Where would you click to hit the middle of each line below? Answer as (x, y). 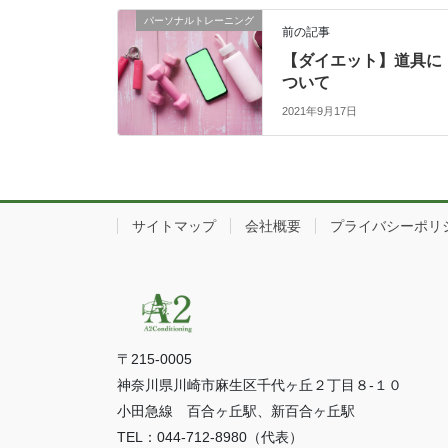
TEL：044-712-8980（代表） (210, 436)
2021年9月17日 (320, 111)
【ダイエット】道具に (362, 60)
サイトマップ (174, 226)
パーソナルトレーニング (199, 20)
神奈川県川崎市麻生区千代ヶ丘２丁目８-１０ (259, 384)
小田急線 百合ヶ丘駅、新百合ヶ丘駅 (236, 410)
